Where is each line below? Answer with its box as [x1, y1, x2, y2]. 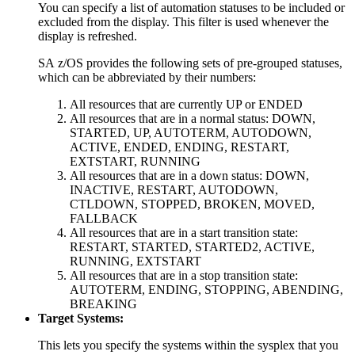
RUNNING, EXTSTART [70, 254, 201, 268]
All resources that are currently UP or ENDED [70, 97, 303, 111]
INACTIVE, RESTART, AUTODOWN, [70, 182, 278, 197]
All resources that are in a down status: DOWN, [70, 168, 309, 182]
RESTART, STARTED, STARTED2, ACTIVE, [70, 239, 315, 254]
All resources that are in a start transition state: [70, 225, 298, 239]
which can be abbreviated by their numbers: [38, 70, 256, 84]
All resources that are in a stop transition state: [70, 268, 298, 282]
